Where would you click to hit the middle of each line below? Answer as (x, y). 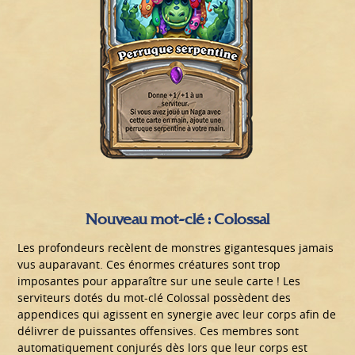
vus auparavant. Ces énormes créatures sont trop (149, 264)
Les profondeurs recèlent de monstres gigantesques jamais (176, 247)
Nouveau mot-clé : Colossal (177, 218)
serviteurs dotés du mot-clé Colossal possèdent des (155, 297)
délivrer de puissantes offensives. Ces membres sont (158, 330)
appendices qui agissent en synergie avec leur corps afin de (177, 314)
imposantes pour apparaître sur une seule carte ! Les (159, 281)
